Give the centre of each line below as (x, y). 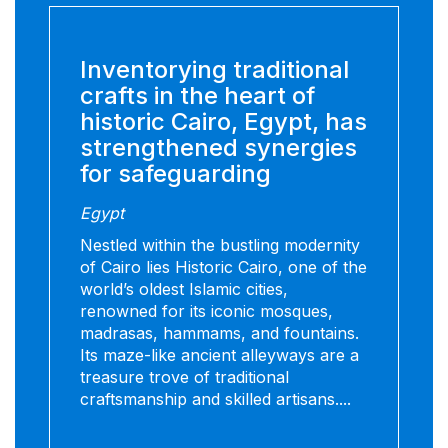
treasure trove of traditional (184, 377)
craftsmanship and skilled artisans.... (215, 399)
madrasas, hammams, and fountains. (219, 333)
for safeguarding (175, 174)
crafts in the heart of (197, 96)
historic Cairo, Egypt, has (223, 122)
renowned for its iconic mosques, (206, 311)
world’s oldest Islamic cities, (184, 289)
